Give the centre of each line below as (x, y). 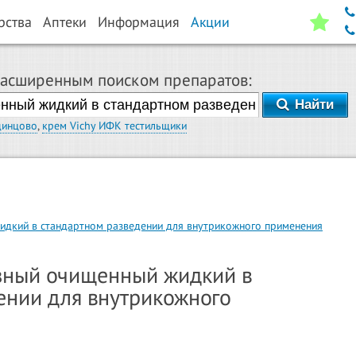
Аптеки (65, 22)
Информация (139, 22)
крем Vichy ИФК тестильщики (114, 126)
